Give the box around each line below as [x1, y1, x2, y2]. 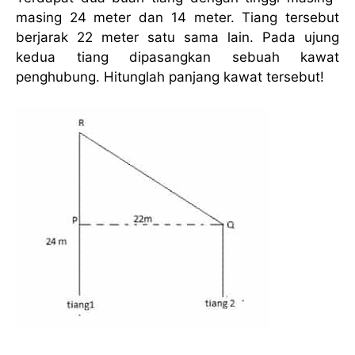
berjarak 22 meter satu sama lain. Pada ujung [16, 29, 339, 45]
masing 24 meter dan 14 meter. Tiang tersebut [16, 9, 339, 25]
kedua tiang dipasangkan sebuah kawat [16, 48, 339, 65]
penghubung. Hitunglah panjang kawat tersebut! [16, 68, 324, 85]
